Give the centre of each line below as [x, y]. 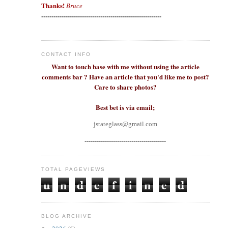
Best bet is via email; [125, 107]
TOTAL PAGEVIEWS [73, 169]
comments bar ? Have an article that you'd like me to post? [125, 77]
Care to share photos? [125, 87]
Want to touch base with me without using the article [125, 67]
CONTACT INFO [66, 54]
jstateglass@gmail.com [125, 124]
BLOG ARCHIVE [66, 216]
